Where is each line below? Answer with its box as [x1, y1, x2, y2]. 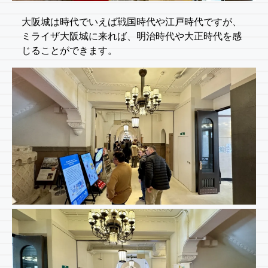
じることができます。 [22, 45, 117, 56]
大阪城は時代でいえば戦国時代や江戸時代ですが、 [22, 16, 242, 27]
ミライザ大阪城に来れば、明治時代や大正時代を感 [22, 31, 242, 41]
